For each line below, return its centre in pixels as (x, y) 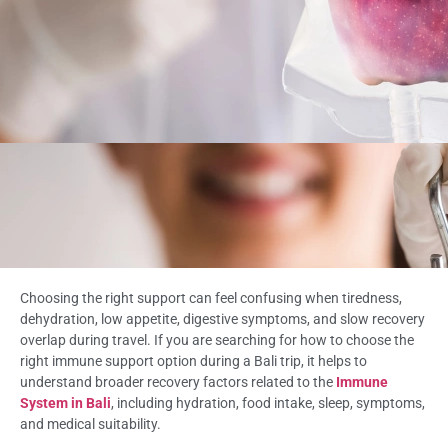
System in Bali (65, 402)
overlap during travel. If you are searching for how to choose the (217, 339)
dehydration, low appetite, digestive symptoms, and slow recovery (222, 318)
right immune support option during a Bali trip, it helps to (193, 360)
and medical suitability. (90, 423)
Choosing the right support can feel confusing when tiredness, (211, 297)
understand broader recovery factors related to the (178, 381)
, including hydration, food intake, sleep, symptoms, (268, 402)
